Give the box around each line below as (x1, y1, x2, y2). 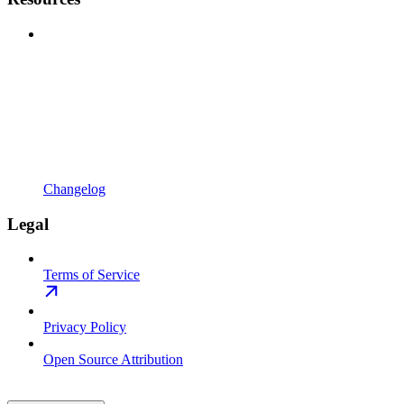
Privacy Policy (43, 319, 126, 335)
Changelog (43, 180, 106, 197)
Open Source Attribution (43, 352, 183, 368)
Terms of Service (43, 267, 140, 283)
